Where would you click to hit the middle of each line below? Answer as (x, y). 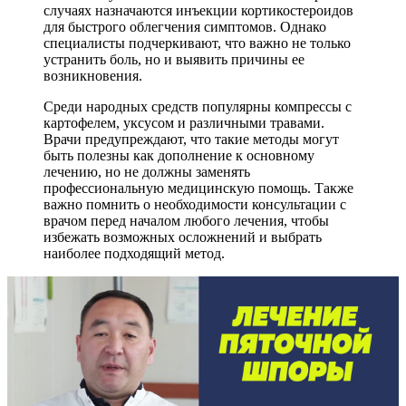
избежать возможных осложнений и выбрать (183, 237)
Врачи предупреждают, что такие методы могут (191, 139)
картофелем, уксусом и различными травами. (184, 122)
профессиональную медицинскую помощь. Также (198, 188)
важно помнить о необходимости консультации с (195, 204)
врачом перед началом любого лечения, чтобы (186, 220)
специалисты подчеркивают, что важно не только (197, 43)
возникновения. (93, 75)
